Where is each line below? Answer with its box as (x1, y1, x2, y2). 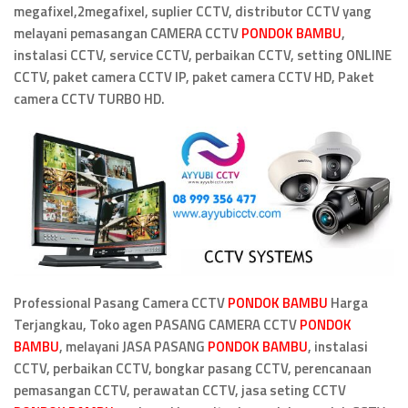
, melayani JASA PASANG (59, 335, 208, 357)
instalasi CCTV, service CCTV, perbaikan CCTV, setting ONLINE (14, 45, 392, 66)
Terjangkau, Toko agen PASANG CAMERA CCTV (14, 313, 300, 335)
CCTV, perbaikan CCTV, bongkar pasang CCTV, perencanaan (14, 357, 372, 379)
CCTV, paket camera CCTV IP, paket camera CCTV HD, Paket (14, 66, 374, 87)
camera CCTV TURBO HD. (14, 88, 165, 109)
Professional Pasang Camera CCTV (14, 291, 228, 313)
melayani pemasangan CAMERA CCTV (14, 23, 241, 44)
